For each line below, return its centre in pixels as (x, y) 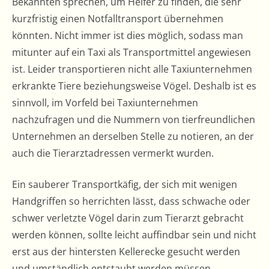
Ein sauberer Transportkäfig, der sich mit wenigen (125, 184)
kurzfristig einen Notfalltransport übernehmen (118, 18)
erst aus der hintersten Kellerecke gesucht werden (126, 251)
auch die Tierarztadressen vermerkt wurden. (113, 153)
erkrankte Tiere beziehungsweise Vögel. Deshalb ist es (134, 86)
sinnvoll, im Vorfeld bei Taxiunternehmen (105, 102)
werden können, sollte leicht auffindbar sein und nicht (134, 234)
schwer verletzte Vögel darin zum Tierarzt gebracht (128, 218)
